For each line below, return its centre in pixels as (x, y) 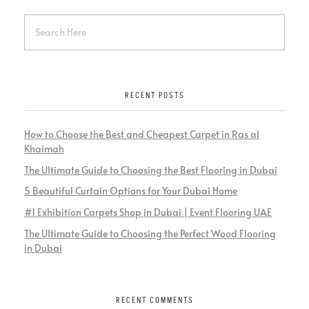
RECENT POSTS (154, 95)
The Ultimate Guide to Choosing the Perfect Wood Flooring (150, 233)
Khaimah (44, 148)
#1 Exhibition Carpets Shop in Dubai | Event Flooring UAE (148, 212)
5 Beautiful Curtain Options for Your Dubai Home (131, 191)
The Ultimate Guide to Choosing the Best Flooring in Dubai (151, 170)
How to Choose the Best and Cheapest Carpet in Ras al (142, 134)
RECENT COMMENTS (154, 300)
